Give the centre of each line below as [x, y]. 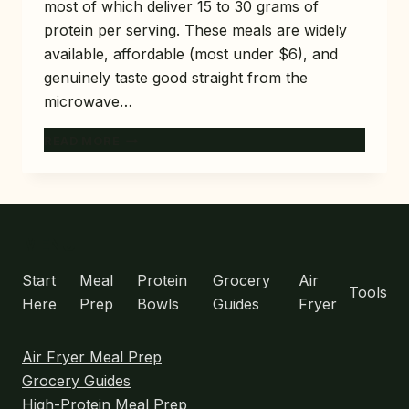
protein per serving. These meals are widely [195, 31]
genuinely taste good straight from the [176, 78]
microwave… [88, 102]
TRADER [146, 271]
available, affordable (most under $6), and [191, 54]
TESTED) [148, 329]
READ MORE [82, 142]
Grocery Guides [76, 380]
